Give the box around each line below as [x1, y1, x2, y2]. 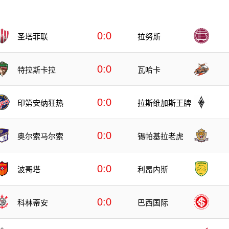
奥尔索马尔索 [17, 131, 63, 141]
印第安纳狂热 [17, 98, 63, 107]
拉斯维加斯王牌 [138, 98, 191, 107]
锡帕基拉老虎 [138, 131, 184, 141]
